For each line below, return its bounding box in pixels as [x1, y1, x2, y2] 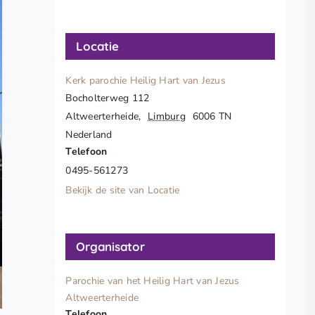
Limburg [148, 110, 186, 124]
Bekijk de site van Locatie [65, 184, 180, 198]
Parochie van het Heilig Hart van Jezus [65, 274, 240, 288]
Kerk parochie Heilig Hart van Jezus [65, 74, 226, 88]
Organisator [76, 239, 145, 255]
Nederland [65, 128, 112, 142]
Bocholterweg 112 [65, 91, 150, 105]
